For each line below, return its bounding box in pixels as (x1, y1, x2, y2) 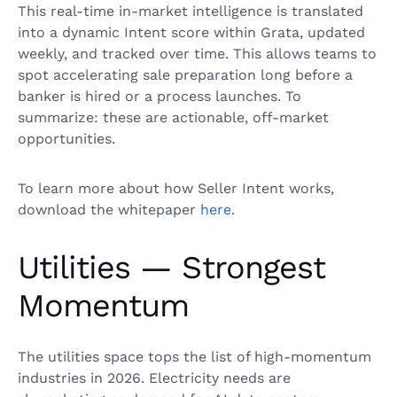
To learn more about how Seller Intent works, (18, 180, 334, 198)
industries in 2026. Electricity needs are (18, 370, 291, 387)
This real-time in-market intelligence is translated (18, 3, 363, 20)
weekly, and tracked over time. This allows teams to (18, 45, 377, 63)
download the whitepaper (18, 201, 200, 219)
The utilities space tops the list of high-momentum (18, 348, 371, 366)
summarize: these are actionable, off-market (18, 109, 329, 127)
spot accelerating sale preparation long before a (18, 66, 353, 84)
